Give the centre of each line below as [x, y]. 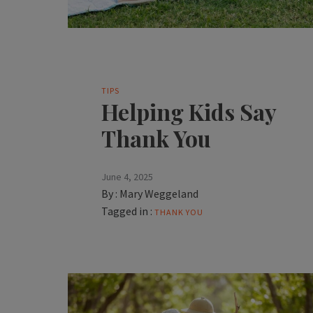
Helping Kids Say [189, 112]
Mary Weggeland [159, 194]
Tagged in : [127, 211]
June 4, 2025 [128, 177]
